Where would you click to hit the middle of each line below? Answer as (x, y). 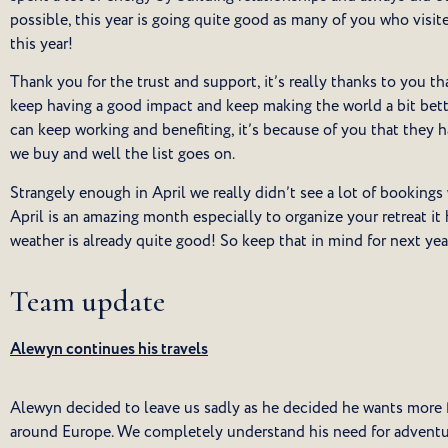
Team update (87, 301)
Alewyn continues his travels (109, 349)
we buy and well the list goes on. (122, 154)
